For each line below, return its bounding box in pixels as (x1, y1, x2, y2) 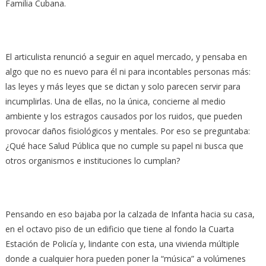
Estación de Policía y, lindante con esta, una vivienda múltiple (5, 237, 239, 249)
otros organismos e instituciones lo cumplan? (5, 154, 180, 166)
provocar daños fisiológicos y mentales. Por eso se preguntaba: (5, 125, 250, 137)
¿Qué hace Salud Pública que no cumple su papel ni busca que (5, 140, 243, 151)
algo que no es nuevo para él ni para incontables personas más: (5, 65, 251, 77)
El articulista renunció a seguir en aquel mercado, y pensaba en (5, 50, 247, 62)
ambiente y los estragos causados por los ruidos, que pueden (5, 110, 242, 122)
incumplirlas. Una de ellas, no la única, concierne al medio (5, 95, 226, 107)
